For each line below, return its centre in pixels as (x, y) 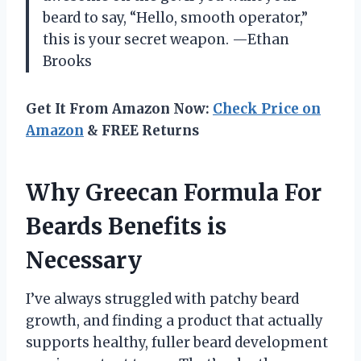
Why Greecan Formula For (174, 192)
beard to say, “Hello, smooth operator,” (175, 17)
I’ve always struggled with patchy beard (162, 299)
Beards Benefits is (126, 226)
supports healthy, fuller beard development (177, 342)
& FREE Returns (141, 130)
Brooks (67, 61)
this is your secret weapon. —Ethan (166, 39)
